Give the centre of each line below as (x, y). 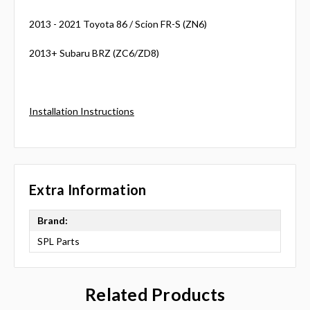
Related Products (155, 294)
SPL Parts (58, 241)
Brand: (52, 221)
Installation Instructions (82, 111)
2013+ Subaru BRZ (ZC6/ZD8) (94, 53)
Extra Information (88, 189)
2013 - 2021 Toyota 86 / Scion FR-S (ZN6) (118, 24)
